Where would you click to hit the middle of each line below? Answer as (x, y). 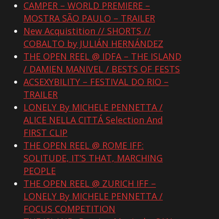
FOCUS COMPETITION (69, 209)
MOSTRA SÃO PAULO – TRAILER (89, 18)
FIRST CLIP (45, 133)
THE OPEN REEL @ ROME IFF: (84, 145)
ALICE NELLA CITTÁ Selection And (93, 120)
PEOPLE (40, 171)
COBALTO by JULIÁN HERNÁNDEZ (93, 44)
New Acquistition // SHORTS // (87, 31)
